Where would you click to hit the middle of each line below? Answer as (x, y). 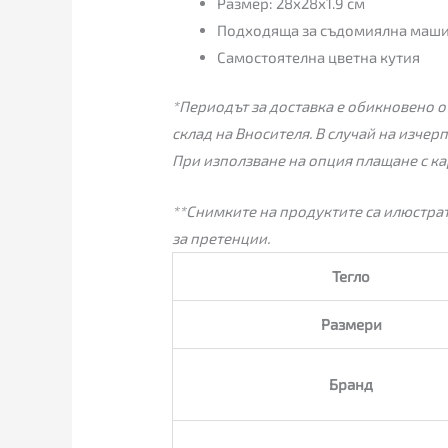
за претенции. (221, 238)
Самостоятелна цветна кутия (319, 56)
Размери (351, 324)
